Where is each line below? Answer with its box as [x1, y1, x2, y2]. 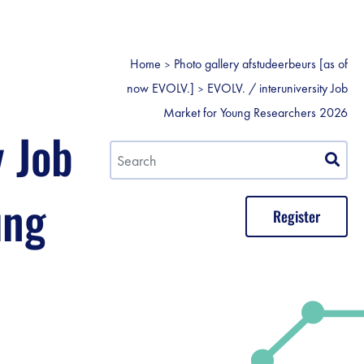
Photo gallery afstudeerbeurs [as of [173, 55, 348, 72]
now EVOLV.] [126, 80, 194, 97]
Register [272, 206, 320, 227]
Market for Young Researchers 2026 [162, 104, 348, 121]
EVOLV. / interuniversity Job [206, 80, 348, 97]
